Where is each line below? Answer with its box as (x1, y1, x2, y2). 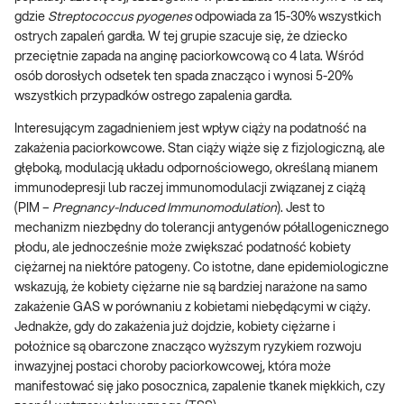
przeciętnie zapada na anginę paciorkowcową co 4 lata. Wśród (14, 50, 363, 64)
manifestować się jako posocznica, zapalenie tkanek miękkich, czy (14, 381, 385, 394)
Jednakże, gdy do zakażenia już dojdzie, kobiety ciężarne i (14, 321, 335, 335)
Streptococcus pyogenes (48, 11, 192, 24)
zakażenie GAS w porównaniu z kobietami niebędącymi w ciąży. (14, 301, 371, 315)
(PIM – (14, 202, 52, 216)
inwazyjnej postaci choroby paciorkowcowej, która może (14, 361, 331, 374)
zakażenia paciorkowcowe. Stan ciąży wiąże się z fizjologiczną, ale (14, 142, 385, 156)
